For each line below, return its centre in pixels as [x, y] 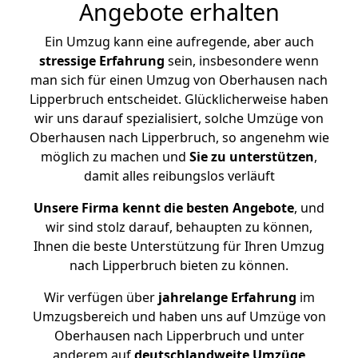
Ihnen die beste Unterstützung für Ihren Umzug [179, 246]
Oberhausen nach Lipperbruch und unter [179, 336]
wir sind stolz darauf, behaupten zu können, [179, 227]
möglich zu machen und [115, 157]
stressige [68, 61]
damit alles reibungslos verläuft [179, 176]
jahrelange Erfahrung [225, 297]
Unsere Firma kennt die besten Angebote [164, 208]
